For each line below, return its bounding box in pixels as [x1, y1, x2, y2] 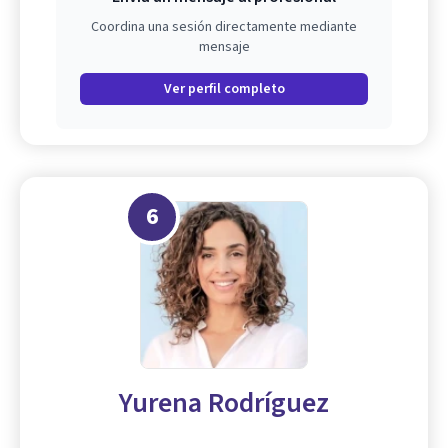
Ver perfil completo [163, 79, 285, 100]
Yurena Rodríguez [119, 383, 329, 424]
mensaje [198, 37, 250, 58]
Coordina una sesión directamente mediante [91, 17, 357, 38]
